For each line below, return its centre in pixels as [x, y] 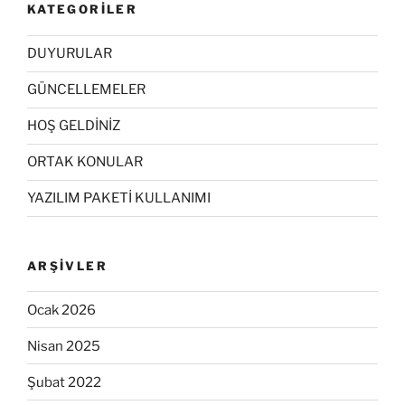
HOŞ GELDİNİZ [74, 126]
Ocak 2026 [61, 310]
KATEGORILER [82, 9]
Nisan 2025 [64, 346]
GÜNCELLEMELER [86, 90]
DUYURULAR [70, 54]
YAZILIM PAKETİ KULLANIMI [119, 198]
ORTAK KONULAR [85, 162]
